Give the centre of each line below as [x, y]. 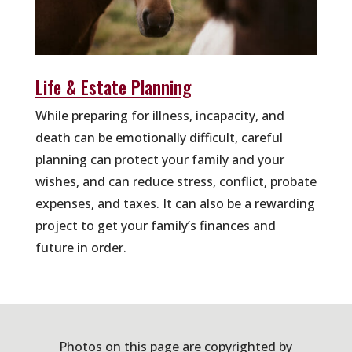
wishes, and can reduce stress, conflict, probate [176, 181]
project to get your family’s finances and [155, 225]
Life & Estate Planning [113, 87]
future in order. [81, 247]
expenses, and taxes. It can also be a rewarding [175, 203]
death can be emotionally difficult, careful [159, 137]
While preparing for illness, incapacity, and [159, 115]
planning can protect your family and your [159, 159]
